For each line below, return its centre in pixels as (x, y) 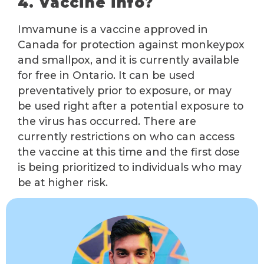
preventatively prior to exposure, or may (125, 90)
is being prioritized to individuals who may (130, 167)
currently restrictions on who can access (126, 136)
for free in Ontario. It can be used (106, 75)
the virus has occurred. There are (107, 121)
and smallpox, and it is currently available (128, 60)
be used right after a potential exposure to (131, 105)
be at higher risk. (63, 182)
